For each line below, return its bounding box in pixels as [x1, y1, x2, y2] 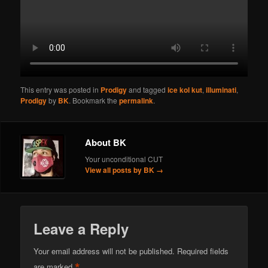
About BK [85, 136, 127, 150]
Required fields [177, 245, 229, 257]
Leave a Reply [33, 218, 129, 239]
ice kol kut [167, 84, 203, 95]
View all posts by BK [85, 165, 157, 176]
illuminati [206, 84, 237, 95]
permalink [119, 95, 154, 106]
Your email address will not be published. [33, 245, 175, 257]
